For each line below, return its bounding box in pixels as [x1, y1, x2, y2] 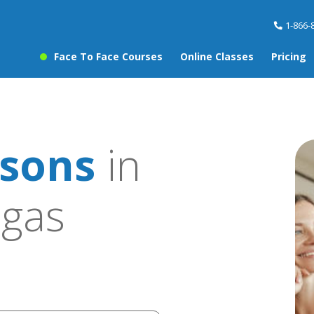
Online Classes [180, 50, 254, 64]
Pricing [271, 50, 306, 64]
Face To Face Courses [54, 50, 163, 64]
